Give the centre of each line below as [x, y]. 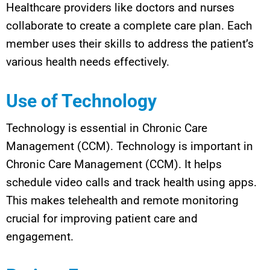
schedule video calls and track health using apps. [131, 182]
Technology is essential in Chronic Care [107, 128]
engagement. [40, 236]
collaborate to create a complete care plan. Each [129, 25]
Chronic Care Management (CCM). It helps [114, 164]
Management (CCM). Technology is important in [130, 146]
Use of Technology [81, 101]
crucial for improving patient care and [102, 218]
